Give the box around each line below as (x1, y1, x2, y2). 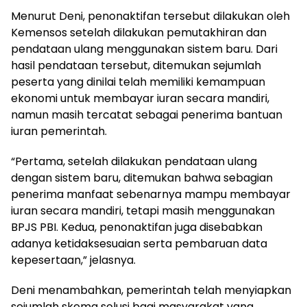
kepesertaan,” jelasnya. (11, 251, 136, 268)
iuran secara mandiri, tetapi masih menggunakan (11, 202, 275, 219)
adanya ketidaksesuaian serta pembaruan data (11, 235, 267, 251)
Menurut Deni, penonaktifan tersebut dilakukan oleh (11, 8, 290, 24)
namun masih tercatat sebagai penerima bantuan (11, 106, 282, 123)
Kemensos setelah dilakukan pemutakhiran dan (11, 24, 267, 40)
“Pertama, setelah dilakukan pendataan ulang (11, 153, 257, 169)
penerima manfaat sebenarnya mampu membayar (11, 186, 291, 202)
